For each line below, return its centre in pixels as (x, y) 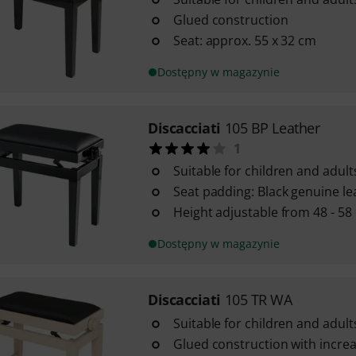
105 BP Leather (272, 128)
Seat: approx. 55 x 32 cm (245, 41)
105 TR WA (258, 300)
